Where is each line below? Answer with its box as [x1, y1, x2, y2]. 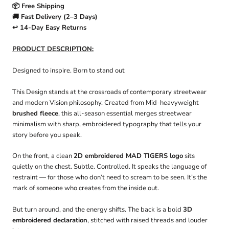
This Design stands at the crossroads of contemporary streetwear [12, 87, 207, 97]
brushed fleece [12, 108, 58, 118]
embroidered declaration [12, 216, 87, 225]
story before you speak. [12, 130, 82, 140]
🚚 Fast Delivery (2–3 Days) [12, 12, 98, 22]
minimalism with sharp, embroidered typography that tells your [12, 119, 201, 129]
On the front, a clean [12, 151, 74, 161]
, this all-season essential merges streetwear [58, 108, 192, 118]
